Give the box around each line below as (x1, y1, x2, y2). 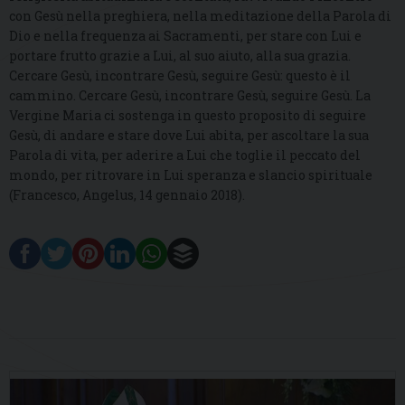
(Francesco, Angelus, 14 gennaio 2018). (9, 186, 245, 204)
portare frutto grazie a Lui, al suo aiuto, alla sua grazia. (9, 47, 351, 65)
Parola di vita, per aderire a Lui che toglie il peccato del (9, 146, 361, 165)
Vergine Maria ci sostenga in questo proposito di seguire (9, 107, 366, 125)
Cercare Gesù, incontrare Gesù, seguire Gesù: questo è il (9, 67, 351, 85)
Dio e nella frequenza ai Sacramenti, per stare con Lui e (9, 27, 362, 45)
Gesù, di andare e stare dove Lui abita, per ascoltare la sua (9, 127, 369, 145)
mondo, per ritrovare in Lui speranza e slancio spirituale (9, 166, 372, 184)
